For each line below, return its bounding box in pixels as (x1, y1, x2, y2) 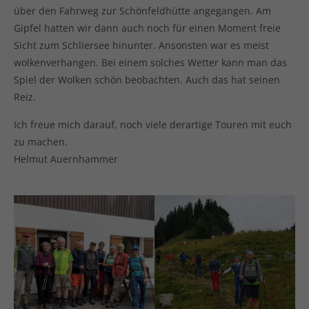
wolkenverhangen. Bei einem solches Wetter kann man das (14, 56, 287, 69)
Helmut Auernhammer (14, 152, 118, 166)
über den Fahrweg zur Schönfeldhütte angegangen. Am (14, 4, 271, 17)
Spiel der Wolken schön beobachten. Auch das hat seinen (14, 73, 280, 86)
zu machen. (14, 135, 68, 148)
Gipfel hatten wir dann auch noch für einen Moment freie (14, 21, 281, 34)
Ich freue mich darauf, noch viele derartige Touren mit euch (14, 118, 292, 131)
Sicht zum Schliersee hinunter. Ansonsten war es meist (14, 39, 269, 52)
